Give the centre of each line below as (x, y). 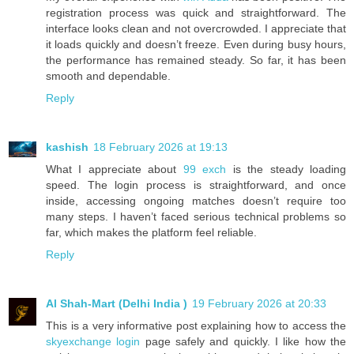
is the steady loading (286, 169)
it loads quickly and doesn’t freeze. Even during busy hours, (196, 44)
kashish (67, 147)
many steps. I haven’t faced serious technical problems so (196, 216)
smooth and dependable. (108, 75)
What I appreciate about (115, 169)
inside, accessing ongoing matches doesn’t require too (196, 200)
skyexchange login (93, 341)
